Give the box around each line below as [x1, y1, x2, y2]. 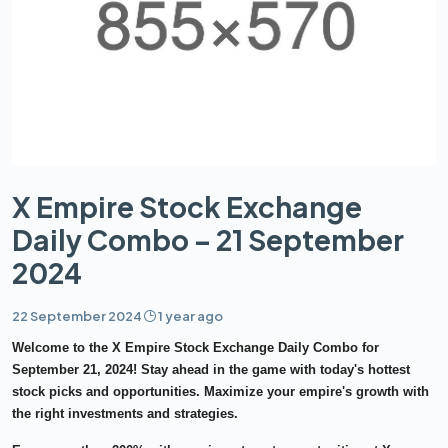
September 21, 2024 [12, 361, 133, 377]
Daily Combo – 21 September [12, 221, 404, 257]
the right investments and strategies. [12, 405, 238, 421]
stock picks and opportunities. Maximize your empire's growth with [12, 383, 429, 399]
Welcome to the [12, 339, 112, 355]
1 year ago [158, 307, 223, 324]
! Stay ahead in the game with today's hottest [133, 361, 410, 377]
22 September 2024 [12, 307, 142, 324]
